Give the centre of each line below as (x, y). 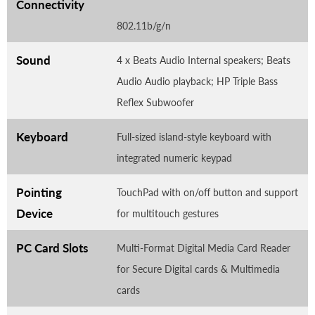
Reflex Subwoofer (155, 102)
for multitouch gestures (168, 213)
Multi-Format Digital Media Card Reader (204, 247)
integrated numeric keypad (174, 157)
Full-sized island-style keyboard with (194, 136)
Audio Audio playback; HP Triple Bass (197, 81)
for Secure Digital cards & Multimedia (198, 269)
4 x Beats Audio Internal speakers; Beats (204, 60)
